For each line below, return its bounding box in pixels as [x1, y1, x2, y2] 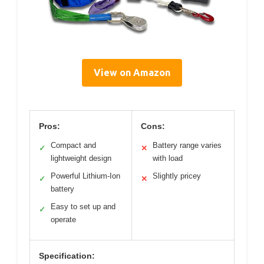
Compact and [51, 140, 96, 150]
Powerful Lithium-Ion [51, 171, 120, 180]
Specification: [39, 250, 95, 260]
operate [51, 214, 76, 224]
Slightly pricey [153, 171, 201, 180]
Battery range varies [153, 140, 222, 150]
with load [153, 153, 183, 163]
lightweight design [51, 153, 111, 163]
